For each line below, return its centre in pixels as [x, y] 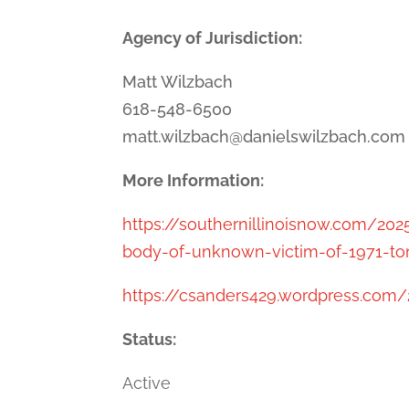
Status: [152, 339]
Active [147, 383]
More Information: [195, 180]
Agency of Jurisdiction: [215, 37]
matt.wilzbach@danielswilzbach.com [264, 136]
